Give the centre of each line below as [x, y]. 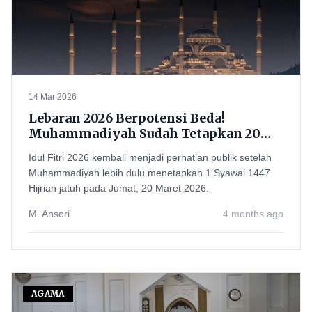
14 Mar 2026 [53, 97]
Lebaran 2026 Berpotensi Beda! [127, 118]
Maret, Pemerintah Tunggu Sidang [140, 149]
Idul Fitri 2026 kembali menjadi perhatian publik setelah [150, 157]
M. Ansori [49, 214]
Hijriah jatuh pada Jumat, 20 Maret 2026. [119, 188]
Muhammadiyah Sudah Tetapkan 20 [145, 133]
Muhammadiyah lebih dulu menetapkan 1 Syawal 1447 [149, 173]
